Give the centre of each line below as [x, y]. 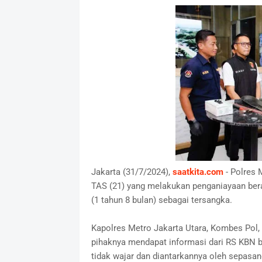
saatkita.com [198, 172]
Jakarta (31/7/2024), [132, 172]
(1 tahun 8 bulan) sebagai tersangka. [161, 200]
